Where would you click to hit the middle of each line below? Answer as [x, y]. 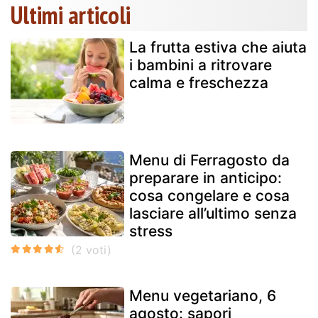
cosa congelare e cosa [209, 195]
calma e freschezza [199, 82]
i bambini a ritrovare [201, 65]
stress [151, 231]
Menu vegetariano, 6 [203, 295]
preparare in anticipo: [205, 177]
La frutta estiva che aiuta [218, 47]
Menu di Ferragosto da [209, 160]
